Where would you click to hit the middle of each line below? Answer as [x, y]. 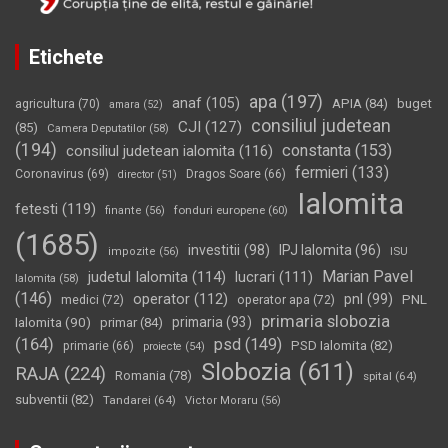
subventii [41, 400]
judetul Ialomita [138, 277]
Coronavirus [49, 174]
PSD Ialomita [329, 346]
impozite [132, 252]
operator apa [273, 300]
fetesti [36, 209]
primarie [86, 346]
